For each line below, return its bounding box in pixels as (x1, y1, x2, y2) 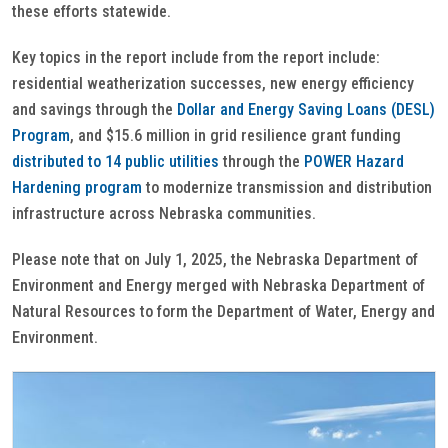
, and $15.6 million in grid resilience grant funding (70, 126, 401, 145)
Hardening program (12, 178, 142, 197)
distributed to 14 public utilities (12, 152, 219, 171)
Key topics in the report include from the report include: (12, 48, 380, 67)
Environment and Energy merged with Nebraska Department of (12, 276, 425, 295)
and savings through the (12, 100, 177, 119)
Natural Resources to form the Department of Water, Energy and (12, 302, 435, 321)
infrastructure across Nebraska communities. (12, 204, 316, 223)
